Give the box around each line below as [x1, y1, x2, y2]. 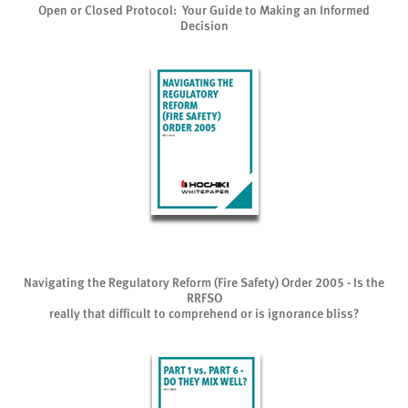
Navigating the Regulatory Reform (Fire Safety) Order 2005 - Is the [24, 275, 384, 290]
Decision [179, 18, 229, 33]
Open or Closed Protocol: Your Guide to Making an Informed [38, 3, 370, 17]
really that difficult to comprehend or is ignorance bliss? [49, 306, 359, 321]
